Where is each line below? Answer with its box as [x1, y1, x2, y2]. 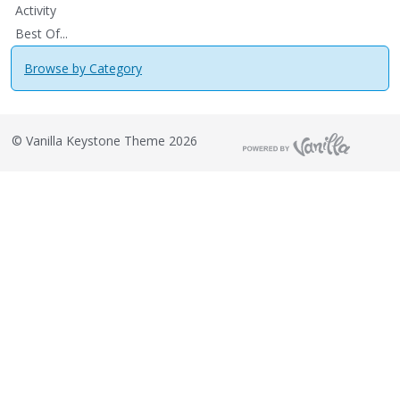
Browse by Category [24, 59, 142, 77]
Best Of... [15, 24, 68, 42]
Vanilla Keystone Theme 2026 [21, 131, 197, 149]
